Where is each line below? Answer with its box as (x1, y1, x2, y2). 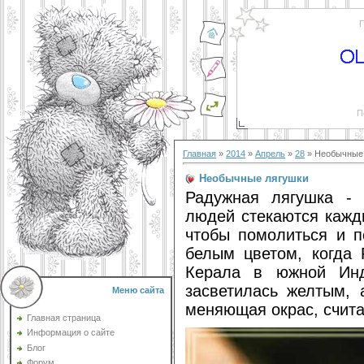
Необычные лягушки (199, 171, 309, 184)
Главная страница (27, 313, 101, 323)
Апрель (255, 149, 285, 158)
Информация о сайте (27, 327, 115, 338)
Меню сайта (112, 285, 164, 295)
